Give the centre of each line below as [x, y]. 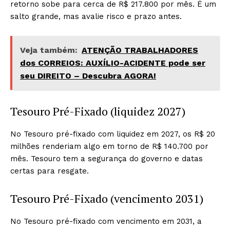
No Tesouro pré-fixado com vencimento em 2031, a [106, 221]
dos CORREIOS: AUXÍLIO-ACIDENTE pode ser [113, 63]
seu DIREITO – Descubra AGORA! [88, 76]
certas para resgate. [50, 171]
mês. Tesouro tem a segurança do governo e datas [107, 159]
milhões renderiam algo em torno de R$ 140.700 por [109, 146]
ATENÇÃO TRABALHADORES [140, 50]
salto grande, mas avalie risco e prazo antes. [96, 16]
